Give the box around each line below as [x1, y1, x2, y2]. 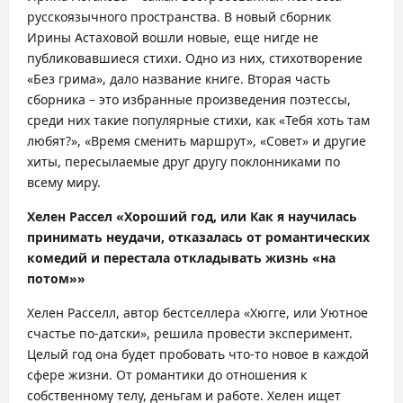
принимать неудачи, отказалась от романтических [27, 228, 370, 246]
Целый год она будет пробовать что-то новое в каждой [27, 345, 369, 363]
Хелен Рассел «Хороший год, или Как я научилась [27, 208, 357, 225]
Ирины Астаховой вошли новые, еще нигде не [27, 29, 318, 46]
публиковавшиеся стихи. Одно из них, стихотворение [27, 49, 363, 67]
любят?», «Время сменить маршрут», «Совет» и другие [27, 132, 366, 149]
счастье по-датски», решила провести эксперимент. [27, 325, 353, 342]
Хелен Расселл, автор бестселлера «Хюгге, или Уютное [27, 304, 368, 321]
